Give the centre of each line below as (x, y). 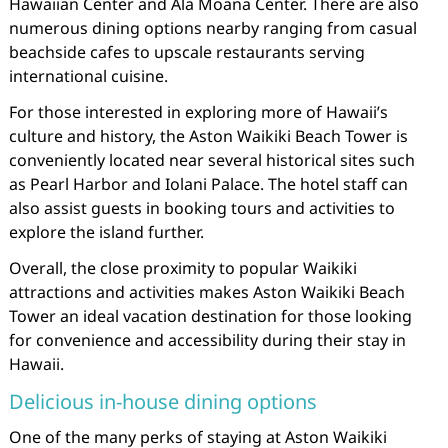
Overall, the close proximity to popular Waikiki (182, 268)
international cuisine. (88, 76)
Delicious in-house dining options (162, 401)
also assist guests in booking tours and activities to (201, 208)
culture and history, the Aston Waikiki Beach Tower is (208, 136)
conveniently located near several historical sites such (211, 160)
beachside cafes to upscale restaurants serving (186, 52)
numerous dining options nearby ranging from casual (212, 28)
